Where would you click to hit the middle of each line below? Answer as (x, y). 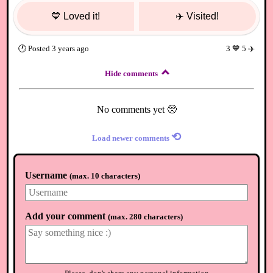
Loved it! (82, 16)
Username (46, 175)
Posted (39, 48)
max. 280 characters (146, 217)
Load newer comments (131, 138)
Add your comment (66, 216)
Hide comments (131, 73)
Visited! (203, 16)
